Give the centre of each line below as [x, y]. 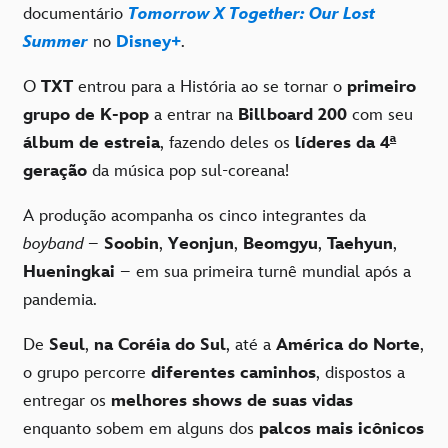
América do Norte [348, 345]
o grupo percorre [87, 373]
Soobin [131, 244]
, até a [251, 345]
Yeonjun [201, 244]
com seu [380, 115]
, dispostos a [360, 373]
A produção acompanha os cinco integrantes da [194, 216]
